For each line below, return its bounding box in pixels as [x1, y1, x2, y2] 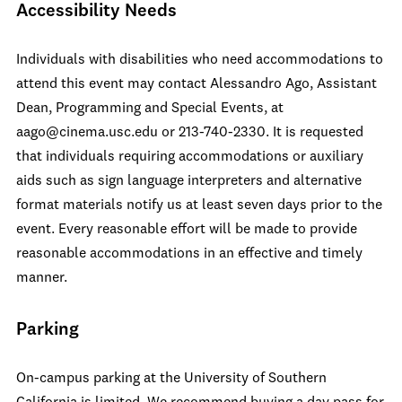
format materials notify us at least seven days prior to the [16, 198, 382, 213]
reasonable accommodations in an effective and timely [16, 247, 363, 261]
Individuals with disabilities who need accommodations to [16, 53, 383, 67]
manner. [16, 271, 67, 285]
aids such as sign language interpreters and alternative [16, 174, 362, 188]
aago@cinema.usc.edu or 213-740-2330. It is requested [16, 126, 363, 140]
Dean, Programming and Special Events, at [16, 101, 284, 116]
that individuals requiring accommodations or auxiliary [16, 150, 363, 164]
